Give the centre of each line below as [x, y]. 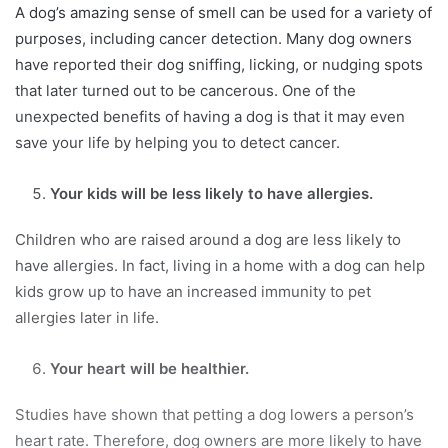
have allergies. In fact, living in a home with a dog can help [220, 265]
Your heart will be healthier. [149, 368]
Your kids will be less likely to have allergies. [211, 193]
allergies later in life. [87, 317]
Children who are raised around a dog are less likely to [208, 239]
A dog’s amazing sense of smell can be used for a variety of [223, 12]
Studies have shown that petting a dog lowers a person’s [214, 414]
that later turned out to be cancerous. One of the [185, 90]
